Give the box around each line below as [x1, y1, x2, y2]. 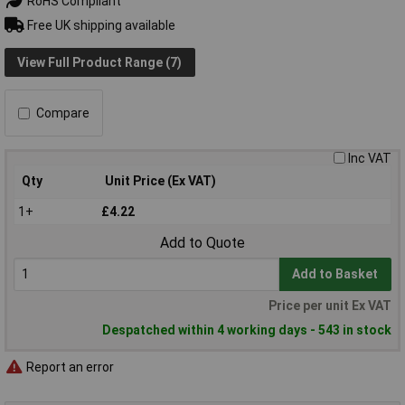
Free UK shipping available [24, 17, 175, 33]
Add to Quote [160, 234, 245, 252]
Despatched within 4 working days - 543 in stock [102, 323, 391, 338]
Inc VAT [348, 151, 391, 166]
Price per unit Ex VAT [268, 298, 391, 314]
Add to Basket [292, 267, 379, 282]
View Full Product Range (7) [17, 54, 183, 70]
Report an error [24, 359, 114, 374]
